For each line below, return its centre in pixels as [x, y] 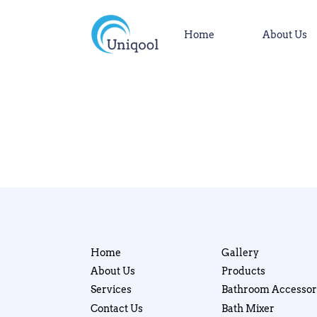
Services [111, 290]
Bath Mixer [248, 308]
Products [243, 271]
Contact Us [117, 308]
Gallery [240, 252]
